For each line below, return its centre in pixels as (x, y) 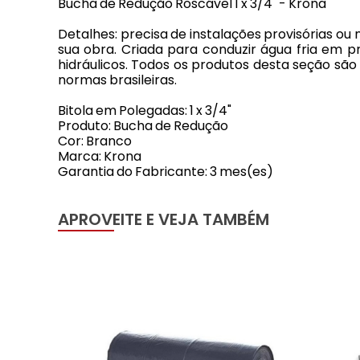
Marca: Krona (100, 156)
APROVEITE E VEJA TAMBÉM (164, 219)
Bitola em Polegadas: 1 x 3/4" (145, 110)
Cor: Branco (95, 141)
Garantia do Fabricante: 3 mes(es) (166, 172)
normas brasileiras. (117, 80)
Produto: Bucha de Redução (143, 126)
